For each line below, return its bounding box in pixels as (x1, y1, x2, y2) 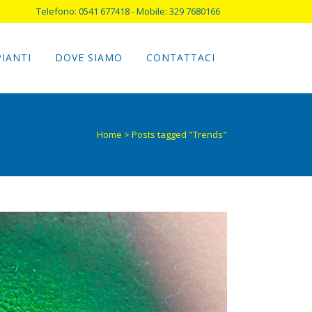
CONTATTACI (146, 51, 215, 64)
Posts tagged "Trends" (132, 128, 227, 141)
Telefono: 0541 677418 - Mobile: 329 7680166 (36, 5, 220, 17)
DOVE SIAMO (55, 51, 123, 64)
